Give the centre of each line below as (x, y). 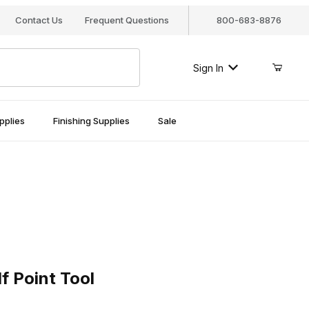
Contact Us (39, 20)
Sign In (208, 68)
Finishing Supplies (91, 120)
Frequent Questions (127, 20)
